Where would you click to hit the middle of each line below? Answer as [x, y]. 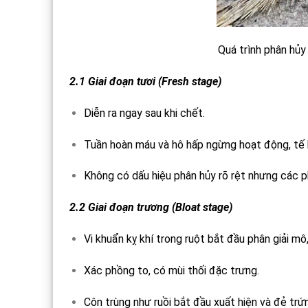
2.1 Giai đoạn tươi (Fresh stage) [145, 82]
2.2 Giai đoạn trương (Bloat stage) [151, 208]
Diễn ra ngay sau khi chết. [144, 113]
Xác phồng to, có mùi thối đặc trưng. [171, 270]
